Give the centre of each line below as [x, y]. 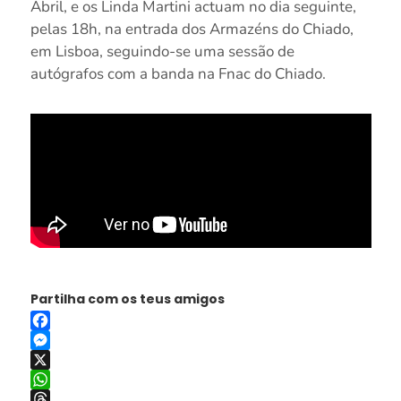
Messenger [63, 360]
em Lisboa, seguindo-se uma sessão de [162, 52]
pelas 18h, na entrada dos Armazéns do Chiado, [192, 30]
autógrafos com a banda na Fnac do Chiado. [178, 74]
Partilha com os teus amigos [127, 299]
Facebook [59, 341]
